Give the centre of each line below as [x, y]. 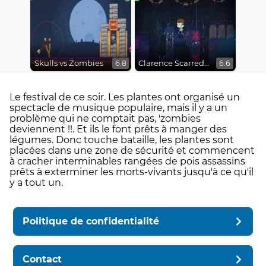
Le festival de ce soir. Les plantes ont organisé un [125, 97]
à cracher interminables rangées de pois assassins [127, 161]
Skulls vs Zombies [69, 63]
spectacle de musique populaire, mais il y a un [118, 107]
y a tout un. [36, 182]
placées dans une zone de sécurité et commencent [132, 150]
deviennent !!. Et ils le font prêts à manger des [118, 129]
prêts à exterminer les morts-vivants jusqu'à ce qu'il [132, 172]
